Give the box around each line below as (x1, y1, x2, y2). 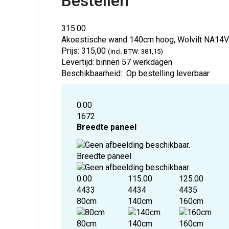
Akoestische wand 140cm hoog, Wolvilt (61, 34, 204, 44)
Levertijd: (61, 57, 95, 67)
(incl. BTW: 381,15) (108, 47, 164, 55)
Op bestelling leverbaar (126, 68, 210, 78)
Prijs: (61, 45, 80, 56)
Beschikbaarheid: (61, 68, 123, 78)
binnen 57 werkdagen (94, 57, 173, 67)
